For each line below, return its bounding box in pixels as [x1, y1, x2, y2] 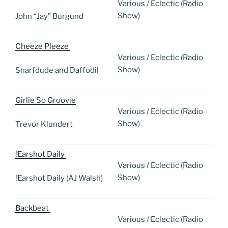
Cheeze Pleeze [15, 42, 70, 51]
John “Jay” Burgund [15, 11, 85, 21]
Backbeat [15, 204, 50, 213]
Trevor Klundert [15, 119, 74, 129]
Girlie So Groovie [15, 96, 76, 105]
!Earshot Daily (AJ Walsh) [15, 173, 103, 183]
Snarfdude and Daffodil [15, 65, 100, 75]
